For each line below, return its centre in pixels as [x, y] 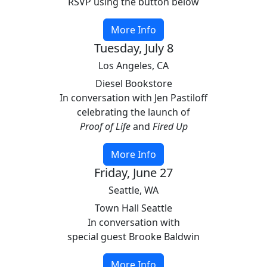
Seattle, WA [133, 190]
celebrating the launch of [133, 112]
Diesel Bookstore [133, 83]
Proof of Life [105, 126]
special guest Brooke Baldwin [133, 237]
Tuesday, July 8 [133, 48]
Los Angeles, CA [133, 66]
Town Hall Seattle [133, 208]
